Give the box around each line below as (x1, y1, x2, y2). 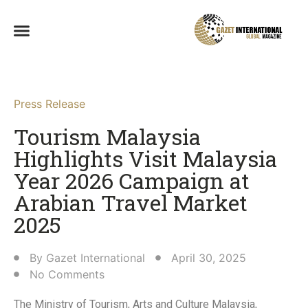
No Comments (30, 267, 104, 282)
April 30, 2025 (171, 251, 246, 265)
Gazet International (46, 251, 145, 265)
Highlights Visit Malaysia (14, 144, 277, 174)
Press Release (14, 97, 85, 111)
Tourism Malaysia (14, 122, 201, 152)
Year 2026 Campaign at (14, 166, 250, 196)
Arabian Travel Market (14, 188, 247, 218)
